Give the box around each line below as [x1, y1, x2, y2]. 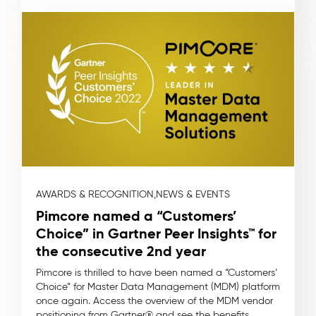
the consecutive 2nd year [36, 241, 206, 260]
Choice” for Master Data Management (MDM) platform [36, 280, 280, 293]
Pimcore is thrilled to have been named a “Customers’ [36, 266, 277, 279]
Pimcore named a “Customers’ [36, 206, 237, 225]
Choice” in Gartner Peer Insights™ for [36, 224, 276, 243]
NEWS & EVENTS [156, 188, 230, 200]
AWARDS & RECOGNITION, [36, 188, 156, 200]
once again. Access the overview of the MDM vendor [36, 294, 273, 307]
